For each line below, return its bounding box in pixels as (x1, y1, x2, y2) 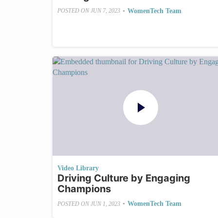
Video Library (57, 164, 99, 172)
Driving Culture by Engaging (57, 172, 190, 184)
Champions (57, 183, 111, 195)
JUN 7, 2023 (90, 7, 120, 15)
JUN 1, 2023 (90, 200, 120, 207)
